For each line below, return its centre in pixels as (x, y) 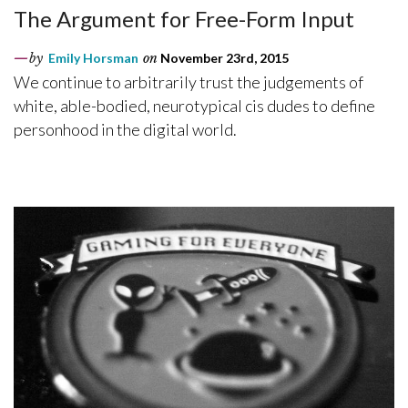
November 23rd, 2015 (223, 58)
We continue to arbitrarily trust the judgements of (189, 82)
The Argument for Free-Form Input (184, 19)
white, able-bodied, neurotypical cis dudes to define (194, 106)
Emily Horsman (93, 58)
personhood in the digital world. (125, 130)
